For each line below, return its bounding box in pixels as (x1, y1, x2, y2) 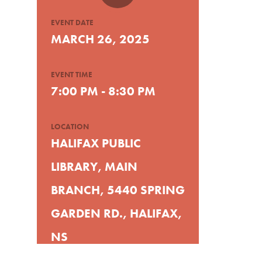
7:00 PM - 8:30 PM (50, 82, 156, 99)
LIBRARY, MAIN (50, 158, 137, 174)
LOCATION (50, 121, 89, 132)
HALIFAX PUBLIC (50, 135, 141, 151)
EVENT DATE (50, 17, 94, 27)
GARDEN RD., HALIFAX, (50, 205, 182, 221)
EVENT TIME (50, 69, 92, 80)
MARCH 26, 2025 (50, 30, 150, 47)
